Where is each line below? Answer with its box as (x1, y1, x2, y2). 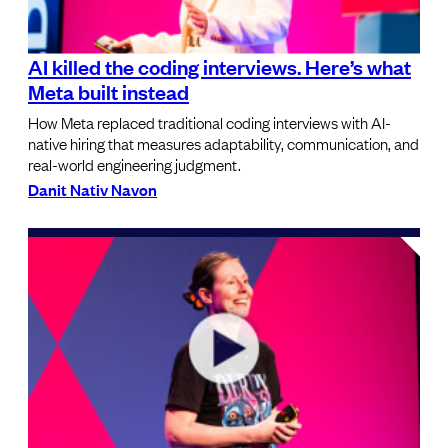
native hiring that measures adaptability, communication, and (28, 131, 419, 154)
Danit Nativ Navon (28, 177, 157, 200)
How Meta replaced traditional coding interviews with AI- (28, 110, 391, 133)
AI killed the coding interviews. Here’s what (28, 51, 411, 80)
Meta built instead (28, 76, 189, 105)
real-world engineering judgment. (28, 152, 241, 175)
